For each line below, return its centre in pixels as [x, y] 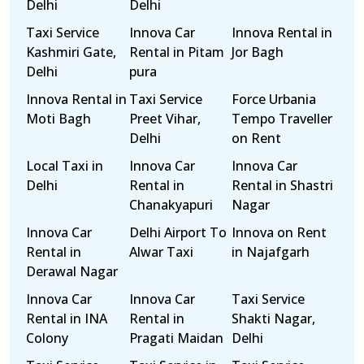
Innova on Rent [279, 232]
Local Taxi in [65, 166]
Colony [47, 338]
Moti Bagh [58, 119]
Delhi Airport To [178, 232]
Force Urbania [274, 99]
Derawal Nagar [72, 271]
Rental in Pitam [176, 52]
